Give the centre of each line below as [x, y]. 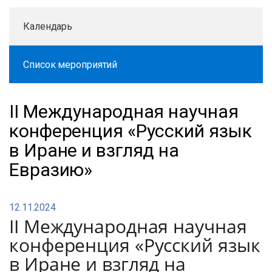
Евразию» [51, 170]
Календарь [48, 26]
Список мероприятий [70, 65]
